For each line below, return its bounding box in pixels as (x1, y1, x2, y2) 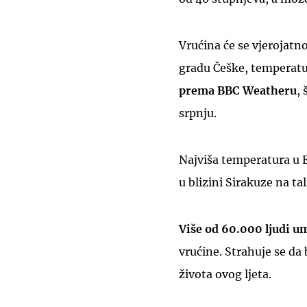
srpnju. (179, 106, 217, 120)
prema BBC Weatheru (179, 83, 297, 97)
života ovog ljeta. (179, 267, 271, 281)
